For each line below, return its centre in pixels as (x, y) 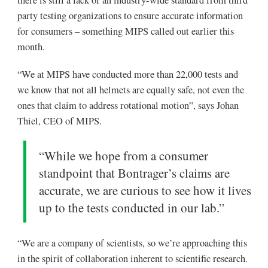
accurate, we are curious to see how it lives (145, 190)
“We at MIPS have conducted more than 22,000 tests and (127, 74)
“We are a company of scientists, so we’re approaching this (132, 243)
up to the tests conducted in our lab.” (132, 207)
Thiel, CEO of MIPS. (59, 121)
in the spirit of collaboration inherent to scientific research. (132, 259)
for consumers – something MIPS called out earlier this (125, 31)
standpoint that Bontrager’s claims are (135, 173)
